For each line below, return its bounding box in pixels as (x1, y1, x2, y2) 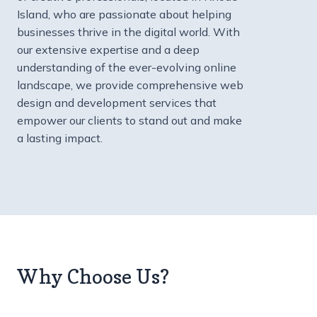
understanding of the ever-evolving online (17, 60, 236, 75)
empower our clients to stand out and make (17, 113, 242, 128)
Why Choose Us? (17, 265, 169, 289)
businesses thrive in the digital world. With (17, 25, 240, 40)
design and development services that (17, 96, 217, 110)
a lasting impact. (17, 131, 103, 146)
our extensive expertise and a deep (17, 42, 200, 57)
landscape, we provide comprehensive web (17, 78, 243, 93)
